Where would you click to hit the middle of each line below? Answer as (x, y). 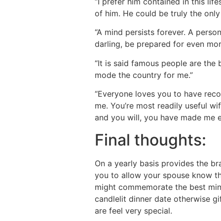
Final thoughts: (150, 140)
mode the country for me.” (144, 75)
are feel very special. (133, 210)
